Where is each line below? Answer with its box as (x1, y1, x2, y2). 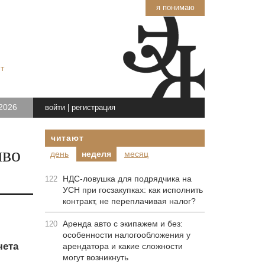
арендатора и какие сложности (63, 241, 183, 251)
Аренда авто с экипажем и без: (63, 219, 183, 228)
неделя (82, 149, 111, 159)
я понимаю (156, 3, 195, 12)
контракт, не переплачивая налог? (63, 196, 196, 206)
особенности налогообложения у (63, 230, 190, 240)
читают (51, 133, 84, 143)
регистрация (71, 103, 115, 112)
